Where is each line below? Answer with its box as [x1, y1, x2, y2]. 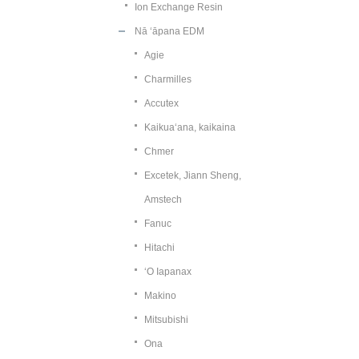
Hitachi [144, 242, 175, 253]
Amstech [144, 194, 182, 205]
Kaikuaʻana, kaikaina [144, 122, 236, 133]
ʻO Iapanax [144, 266, 192, 277]
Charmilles [144, 74, 192, 85]
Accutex [144, 98, 179, 109]
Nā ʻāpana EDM [135, 26, 204, 37]
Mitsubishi [144, 314, 188, 325]
